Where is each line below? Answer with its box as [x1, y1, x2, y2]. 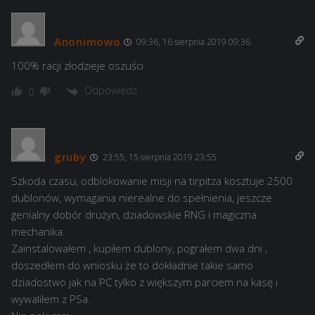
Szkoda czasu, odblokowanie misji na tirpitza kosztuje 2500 [11, 173, 292, 188]
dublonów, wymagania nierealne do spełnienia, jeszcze [11, 190, 272, 205]
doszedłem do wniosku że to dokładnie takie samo [11, 257, 253, 272]
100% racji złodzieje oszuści [11, 58, 143, 73]
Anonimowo [54, 34, 121, 49]
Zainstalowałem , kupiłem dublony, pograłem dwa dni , [11, 240, 267, 255]
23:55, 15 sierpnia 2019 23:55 [100, 150, 217, 163]
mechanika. [11, 224, 65, 238]
